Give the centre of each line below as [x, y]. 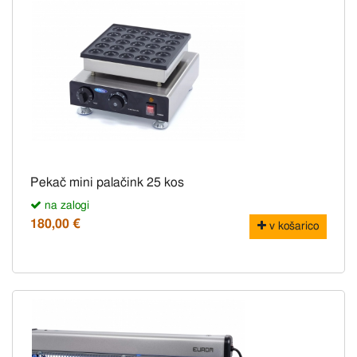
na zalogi [65, 206]
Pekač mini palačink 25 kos [107, 183]
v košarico [292, 227]
